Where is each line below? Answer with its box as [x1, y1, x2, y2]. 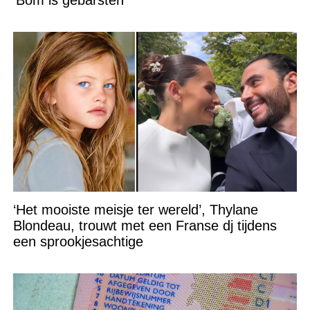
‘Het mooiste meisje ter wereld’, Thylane [12, 201, 258, 217]
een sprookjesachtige [12, 233, 143, 249]
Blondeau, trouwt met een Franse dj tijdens [12, 217, 277, 233]
